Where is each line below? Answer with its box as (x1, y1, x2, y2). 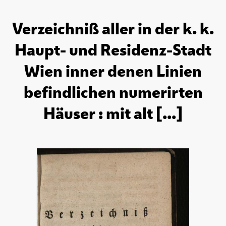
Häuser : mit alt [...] (43, 102, 183, 124)
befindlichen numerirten (23, 81, 203, 103)
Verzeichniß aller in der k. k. (12, 18, 214, 39)
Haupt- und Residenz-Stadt (15, 39, 211, 61)
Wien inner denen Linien (24, 60, 202, 82)
